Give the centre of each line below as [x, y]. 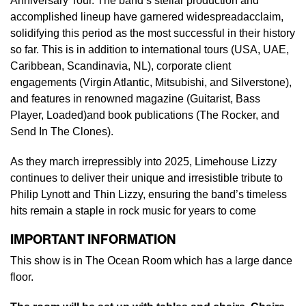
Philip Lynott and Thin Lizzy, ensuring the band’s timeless [149, 194]
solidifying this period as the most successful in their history [153, 33]
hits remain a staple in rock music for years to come [133, 211]
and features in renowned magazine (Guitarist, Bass [135, 99]
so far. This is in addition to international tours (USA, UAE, [150, 50]
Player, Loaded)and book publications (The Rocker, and [145, 115]
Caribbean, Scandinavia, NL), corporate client [121, 66]
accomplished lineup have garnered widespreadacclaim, [147, 17]
